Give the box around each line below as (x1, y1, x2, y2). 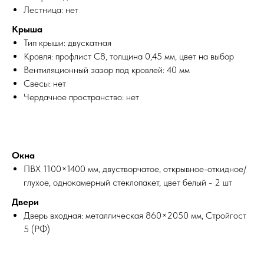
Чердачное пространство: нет (24, 91, 139, 103)
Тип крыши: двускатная (24, 37, 111, 48)
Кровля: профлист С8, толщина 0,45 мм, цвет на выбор (24, 50, 234, 62)
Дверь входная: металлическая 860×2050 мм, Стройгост (24, 209, 246, 221)
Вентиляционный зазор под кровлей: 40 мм (24, 64, 190, 75)
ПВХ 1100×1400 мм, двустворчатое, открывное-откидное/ (24, 163, 246, 174)
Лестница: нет (24, 4, 78, 15)
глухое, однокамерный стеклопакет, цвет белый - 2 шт (24, 176, 232, 188)
